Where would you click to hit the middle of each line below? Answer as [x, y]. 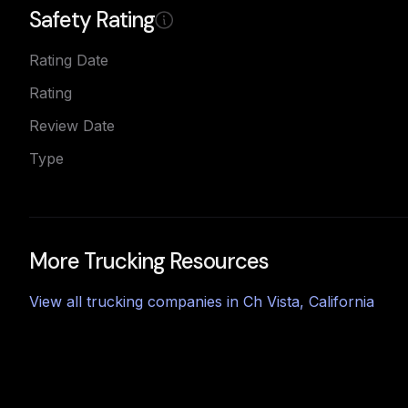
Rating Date [69, 60]
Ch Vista [271, 301]
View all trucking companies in [136, 301]
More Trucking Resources [149, 261]
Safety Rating [92, 20]
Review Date [72, 126]
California [342, 301]
